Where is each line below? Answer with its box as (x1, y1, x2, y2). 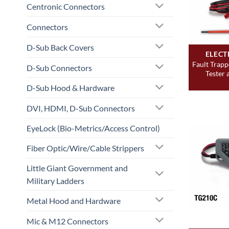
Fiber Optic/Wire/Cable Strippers (27, 143, 144, 153)
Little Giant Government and (27, 163, 128, 173)
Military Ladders (27, 175, 84, 186)
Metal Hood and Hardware (27, 195, 121, 205)
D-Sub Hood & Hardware (27, 83, 114, 93)
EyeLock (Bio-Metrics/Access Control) (27, 123, 160, 133)
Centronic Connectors (27, 2, 105, 12)
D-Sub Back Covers (27, 42, 94, 52)
